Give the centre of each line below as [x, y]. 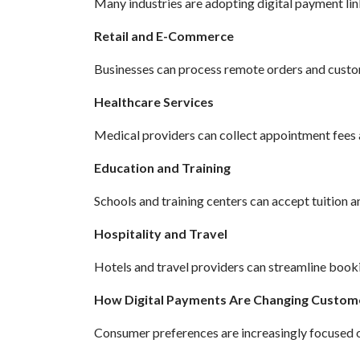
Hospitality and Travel [161, 234]
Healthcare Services [154, 102]
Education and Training [162, 168]
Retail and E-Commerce [164, 36]
